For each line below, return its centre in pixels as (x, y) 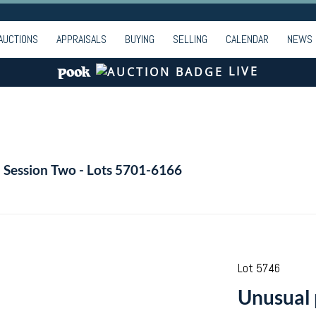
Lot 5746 (259, 268)
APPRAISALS (81, 39)
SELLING (190, 39)
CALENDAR (247, 39)
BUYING (140, 39)
